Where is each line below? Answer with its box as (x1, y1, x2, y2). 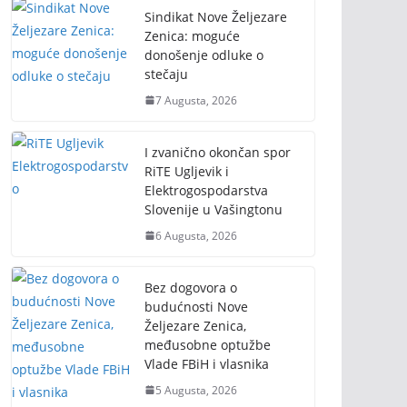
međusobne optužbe (144, 335, 271, 353)
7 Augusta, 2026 (155, 92, 237, 108)
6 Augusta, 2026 (155, 227, 237, 243)
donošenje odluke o (144, 45, 263, 64)
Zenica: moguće (144, 26, 240, 45)
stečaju (144, 65, 188, 83)
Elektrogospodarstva (144, 181, 268, 199)
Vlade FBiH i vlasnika (144, 354, 269, 372)
